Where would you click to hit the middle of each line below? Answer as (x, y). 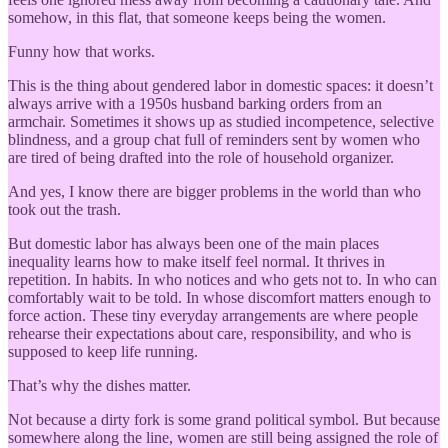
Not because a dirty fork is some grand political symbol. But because (224, 419)
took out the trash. (64, 209)
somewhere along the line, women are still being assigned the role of (223, 437)
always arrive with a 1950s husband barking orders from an (195, 103)
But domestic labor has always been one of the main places (193, 243)
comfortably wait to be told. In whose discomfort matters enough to (219, 297)
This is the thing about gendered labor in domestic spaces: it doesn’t (220, 85)
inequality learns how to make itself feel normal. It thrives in (196, 261)
